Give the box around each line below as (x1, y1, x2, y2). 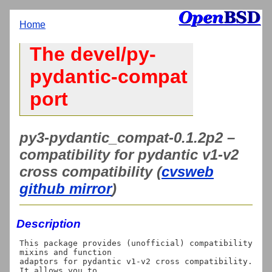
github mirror (19, 180, 112, 197)
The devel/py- (30, 43, 156, 66)
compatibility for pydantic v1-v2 (19, 146, 239, 163)
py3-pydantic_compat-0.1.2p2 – (19, 129, 235, 146)
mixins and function (19, 247, 112, 257)
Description (16, 217, 81, 230)
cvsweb (161, 163, 214, 180)
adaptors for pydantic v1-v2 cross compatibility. (19, 256, 253, 266)
